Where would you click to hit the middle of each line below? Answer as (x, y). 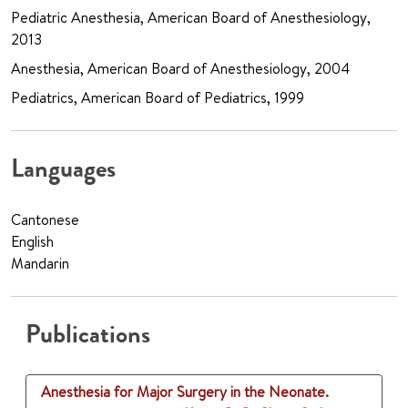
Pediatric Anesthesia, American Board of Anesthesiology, (191, 18)
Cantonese (45, 220)
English (32, 242)
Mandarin (40, 264)
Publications (88, 335)
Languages (63, 169)
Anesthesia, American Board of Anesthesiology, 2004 (180, 69)
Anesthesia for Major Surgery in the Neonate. (185, 392)
